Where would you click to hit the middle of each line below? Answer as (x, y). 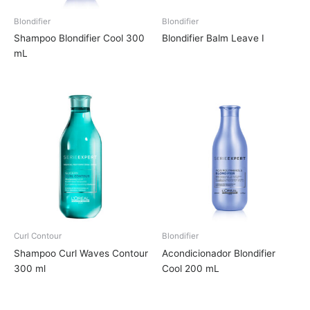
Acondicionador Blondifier (219, 254)
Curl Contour (38, 236)
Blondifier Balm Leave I (213, 38)
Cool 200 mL (191, 269)
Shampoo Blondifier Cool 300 (79, 38)
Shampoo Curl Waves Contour (81, 254)
